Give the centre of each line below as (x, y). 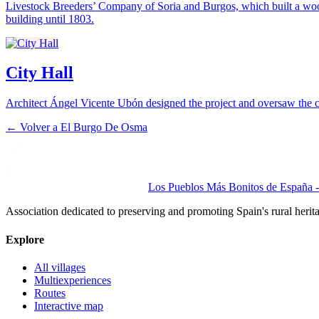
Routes (50, 293)
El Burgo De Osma (104, 127)
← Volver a (33, 127)
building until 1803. (50, 19)
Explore (25, 239)
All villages (60, 267)
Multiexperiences (73, 280)
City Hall (40, 73)
